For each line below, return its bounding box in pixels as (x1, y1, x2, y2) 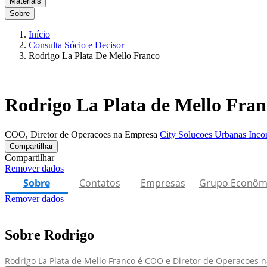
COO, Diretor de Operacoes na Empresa (5, 129, 160, 139)
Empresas (140, 176, 185, 190)
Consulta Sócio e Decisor (29, 40, 124, 50)
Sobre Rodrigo (5, 226, 94, 243)
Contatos (79, 176, 120, 190)
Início (29, 29, 50, 39)
